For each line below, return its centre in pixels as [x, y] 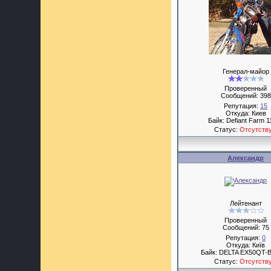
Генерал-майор [246, 71]
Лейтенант [246, 203]
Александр [246, 158]
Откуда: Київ [246, 245]
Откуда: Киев [246, 113]
